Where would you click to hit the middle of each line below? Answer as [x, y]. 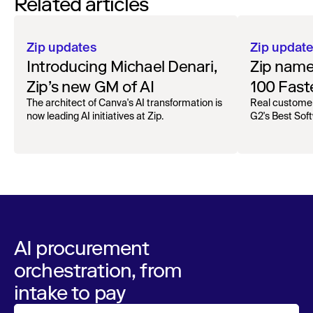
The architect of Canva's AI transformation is [124, 104]
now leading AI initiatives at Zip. [95, 117]
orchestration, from [98, 271]
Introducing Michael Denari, [122, 67]
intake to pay [70, 293]
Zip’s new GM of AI [90, 87]
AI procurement [82, 248]
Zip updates [61, 49]
